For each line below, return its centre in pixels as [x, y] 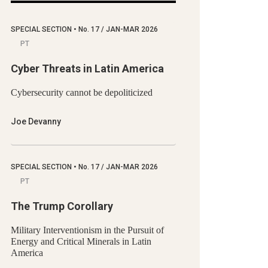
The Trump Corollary [62, 206]
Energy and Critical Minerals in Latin [81, 241]
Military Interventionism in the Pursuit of [87, 230]
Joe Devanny [36, 121]
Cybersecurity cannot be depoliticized [82, 92]
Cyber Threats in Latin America [87, 68]
